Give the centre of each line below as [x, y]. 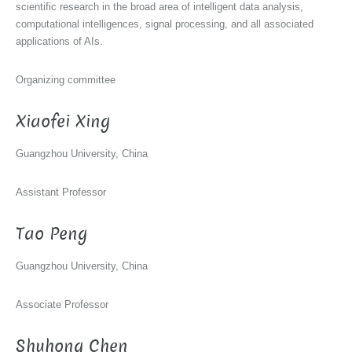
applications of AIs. [59, 41]
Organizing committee [66, 79]
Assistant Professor [61, 192]
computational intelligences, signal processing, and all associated [165, 24]
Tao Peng [51, 234]
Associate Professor [62, 305]
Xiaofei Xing [63, 121]
